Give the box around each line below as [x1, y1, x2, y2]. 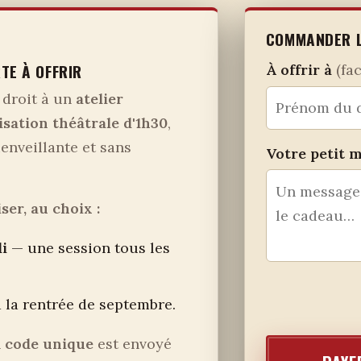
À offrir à [265, 60, 336, 79]
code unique [4, 334, 93, 354]
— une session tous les [7, 239, 171, 258]
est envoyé [93, 334, 172, 354]
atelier [75, 89, 123, 109]
